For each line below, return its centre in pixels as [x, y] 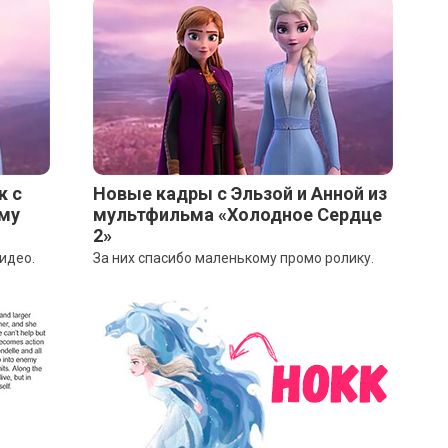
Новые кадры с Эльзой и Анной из [239, 193]
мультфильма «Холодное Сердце [237, 214]
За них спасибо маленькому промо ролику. [233, 258]
